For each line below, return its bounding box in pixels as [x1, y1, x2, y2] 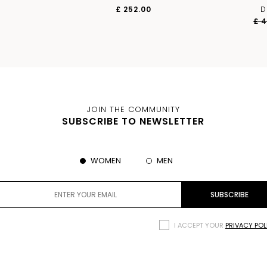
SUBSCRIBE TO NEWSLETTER [62, 114, 205, 128]
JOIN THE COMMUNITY [86, 103, 180, 115]
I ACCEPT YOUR [173, 221, 225, 231]
